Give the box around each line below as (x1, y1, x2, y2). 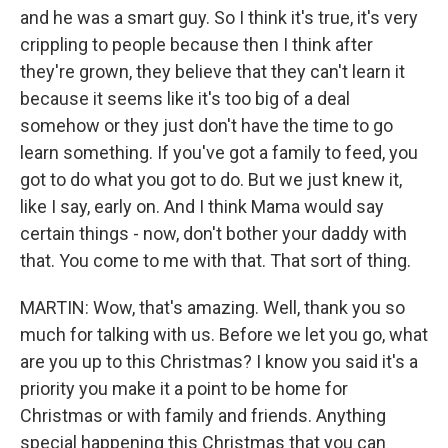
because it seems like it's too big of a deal (20, 88, 350, 110)
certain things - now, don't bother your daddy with (20, 223, 407, 245)
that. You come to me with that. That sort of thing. (20, 250, 411, 272)
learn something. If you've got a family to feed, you (20, 142, 418, 164)
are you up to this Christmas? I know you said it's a (20, 351, 418, 373)
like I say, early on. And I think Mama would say (20, 196, 384, 218)
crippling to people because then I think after (20, 34, 373, 56)
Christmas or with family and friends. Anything (20, 405, 386, 427)
